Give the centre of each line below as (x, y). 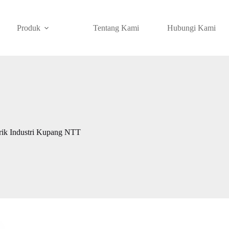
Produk (29, 28)
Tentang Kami (116, 28)
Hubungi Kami (192, 28)
